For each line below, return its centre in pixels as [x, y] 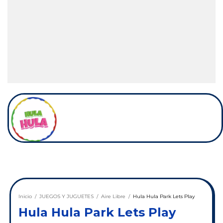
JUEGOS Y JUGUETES [66, 197]
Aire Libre [113, 197]
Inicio [25, 197]
